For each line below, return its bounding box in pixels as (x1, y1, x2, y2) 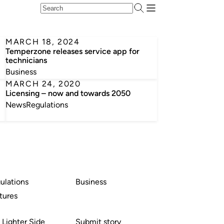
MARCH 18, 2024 (5, 37, 80, 46)
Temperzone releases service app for (5, 46, 140, 56)
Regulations (26, 100, 68, 109)
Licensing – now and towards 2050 (5, 88, 131, 98)
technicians (5, 55, 47, 65)
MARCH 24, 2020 (5, 79, 81, 88)
